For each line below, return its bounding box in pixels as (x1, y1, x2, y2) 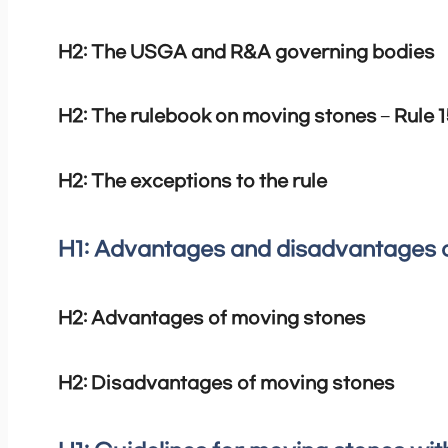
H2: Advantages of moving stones (58, 309, 366, 330)
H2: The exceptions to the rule (58, 171, 327, 192)
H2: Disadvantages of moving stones (58, 373, 395, 394)
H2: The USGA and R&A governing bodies (58, 42, 435, 63)
